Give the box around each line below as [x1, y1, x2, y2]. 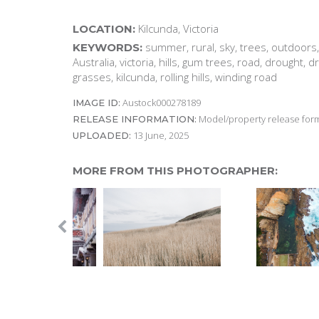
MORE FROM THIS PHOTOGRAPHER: [73, 163, 278, 177]
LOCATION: [73, 21, 135, 36]
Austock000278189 [120, 95, 201, 109]
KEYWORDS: [73, 40, 142, 54]
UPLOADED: [73, 129, 131, 141]
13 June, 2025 [131, 128, 189, 142]
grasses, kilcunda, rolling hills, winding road [73, 69, 277, 84]
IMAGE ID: [73, 96, 120, 108]
